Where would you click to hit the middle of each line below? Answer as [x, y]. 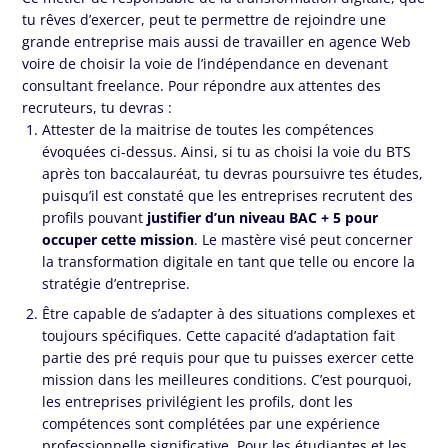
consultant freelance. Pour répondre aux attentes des [202, 86]
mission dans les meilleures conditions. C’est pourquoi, [227, 380]
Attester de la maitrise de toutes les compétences [208, 130]
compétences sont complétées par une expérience [211, 424]
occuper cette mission [118, 240]
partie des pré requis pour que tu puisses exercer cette [228, 358]
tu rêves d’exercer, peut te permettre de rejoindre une [204, 20]
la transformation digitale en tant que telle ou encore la [229, 262]
